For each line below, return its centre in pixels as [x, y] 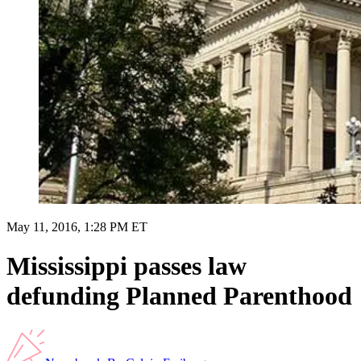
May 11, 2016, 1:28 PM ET [77, 226]
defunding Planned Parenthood [179, 296]
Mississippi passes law [127, 266]
